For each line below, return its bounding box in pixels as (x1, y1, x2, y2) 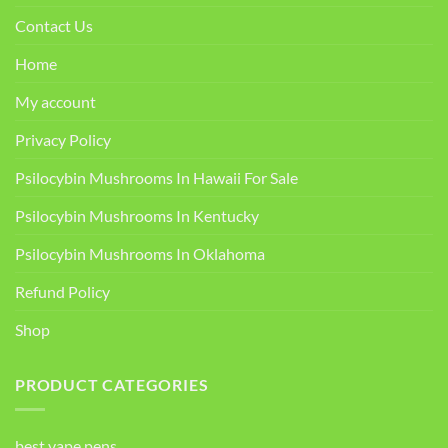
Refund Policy (15, 282, 110, 302)
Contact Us (15, 16, 93, 36)
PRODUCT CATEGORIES (15, 375, 209, 395)
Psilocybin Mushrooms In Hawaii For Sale (15, 168, 298, 188)
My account (15, 92, 96, 112)
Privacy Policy (15, 130, 111, 150)
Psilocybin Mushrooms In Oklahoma (15, 244, 265, 264)
